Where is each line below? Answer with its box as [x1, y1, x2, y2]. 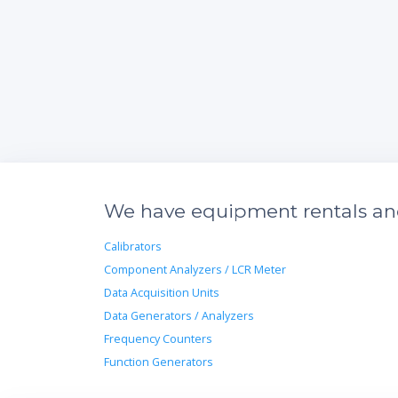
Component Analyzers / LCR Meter [104, 261, 286, 277]
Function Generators [104, 354, 213, 370]
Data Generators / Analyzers [104, 307, 254, 323]
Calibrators [104, 238, 162, 254]
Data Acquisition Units [104, 284, 219, 300]
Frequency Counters [104, 330, 212, 346]
